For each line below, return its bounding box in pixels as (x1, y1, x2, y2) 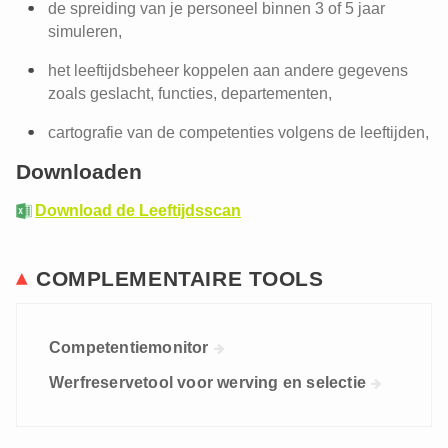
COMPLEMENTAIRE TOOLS (36, 267, 324, 290)
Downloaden (16, 160, 142, 183)
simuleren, (48, 23, 122, 40)
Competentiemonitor (49, 339, 209, 356)
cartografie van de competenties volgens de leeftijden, (48, 124, 429, 141)
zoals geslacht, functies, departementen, (48, 85, 332, 102)
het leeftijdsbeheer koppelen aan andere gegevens (48, 62, 408, 79)
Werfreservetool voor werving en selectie (49, 374, 367, 391)
